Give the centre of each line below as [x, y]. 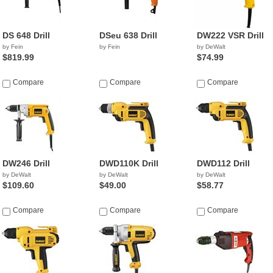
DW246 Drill [26, 163]
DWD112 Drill [223, 163]
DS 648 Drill [26, 35]
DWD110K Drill [129, 163]
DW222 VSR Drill [230, 35]
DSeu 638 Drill [129, 35]
